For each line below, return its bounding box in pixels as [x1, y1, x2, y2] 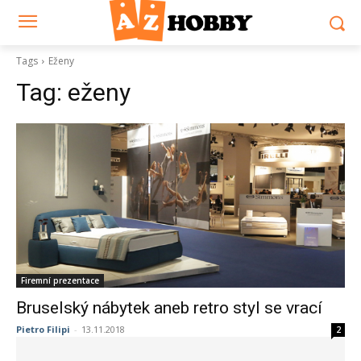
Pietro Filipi [16, 323, 70, 335]
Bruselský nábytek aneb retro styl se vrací [16, 298, 322, 317]
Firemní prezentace [21, 275, 99, 286]
